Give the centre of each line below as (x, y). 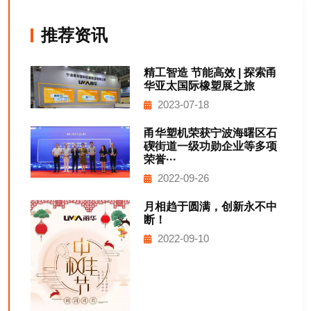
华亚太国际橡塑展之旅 (199, 86)
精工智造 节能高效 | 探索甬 (210, 73)
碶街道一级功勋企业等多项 (210, 146)
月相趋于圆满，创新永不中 (210, 207)
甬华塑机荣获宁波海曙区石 (210, 133)
